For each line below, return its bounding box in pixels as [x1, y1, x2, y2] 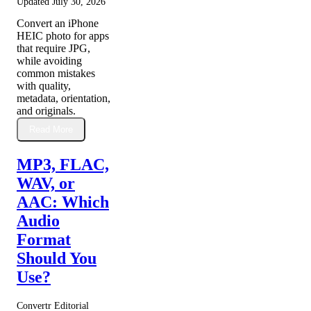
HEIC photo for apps [17, 30, 109, 42]
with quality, [17, 80, 71, 92]
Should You [17, 249, 96, 268]
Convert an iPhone [17, 17, 99, 30]
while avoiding [17, 55, 82, 67]
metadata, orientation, [17, 92, 110, 105]
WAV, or [17, 174, 75, 193]
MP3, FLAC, [17, 155, 109, 174]
